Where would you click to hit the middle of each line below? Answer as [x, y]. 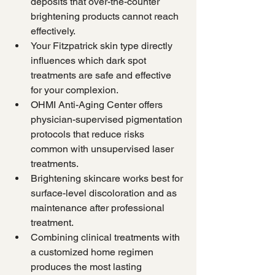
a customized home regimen [93, 252]
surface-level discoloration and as [105, 193]
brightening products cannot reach [106, 17]
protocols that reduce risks [89, 134]
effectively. [53, 31]
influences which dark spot [90, 61]
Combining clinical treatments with [107, 238]
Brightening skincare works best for [108, 179]
